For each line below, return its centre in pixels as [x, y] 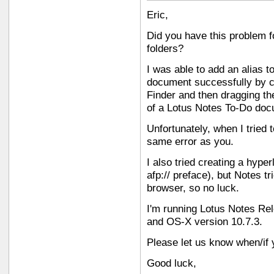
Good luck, [172, 264]
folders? [165, 49]
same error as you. [190, 142]
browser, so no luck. [193, 188]
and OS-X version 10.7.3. [205, 222]
